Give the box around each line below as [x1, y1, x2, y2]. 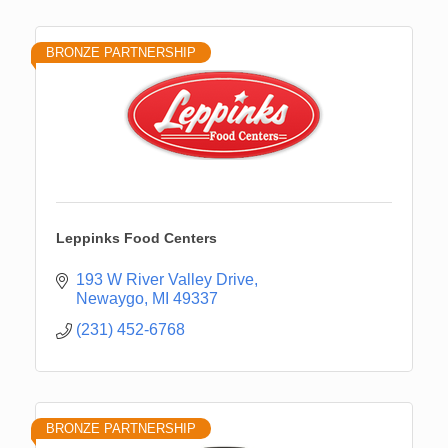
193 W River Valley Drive [76, 271, 254, 289]
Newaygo [76, 290, 144, 308]
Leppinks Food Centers [56, 230, 217, 247]
